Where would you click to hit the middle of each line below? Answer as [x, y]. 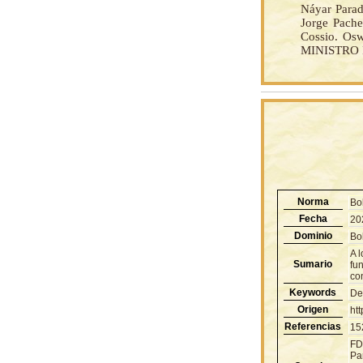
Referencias [313, 326]
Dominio [313, 235]
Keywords [313, 292]
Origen [313, 309]
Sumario [313, 264]
